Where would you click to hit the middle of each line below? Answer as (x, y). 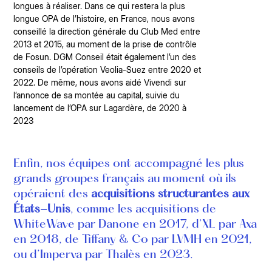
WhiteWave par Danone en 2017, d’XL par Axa (135, 225)
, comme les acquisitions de (143, 210)
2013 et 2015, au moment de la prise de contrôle (105, 44)
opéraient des (52, 195)
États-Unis (42, 210)
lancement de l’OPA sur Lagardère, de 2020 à (100, 107)
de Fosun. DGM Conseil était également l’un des (104, 56)
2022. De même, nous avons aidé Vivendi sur (100, 82)
